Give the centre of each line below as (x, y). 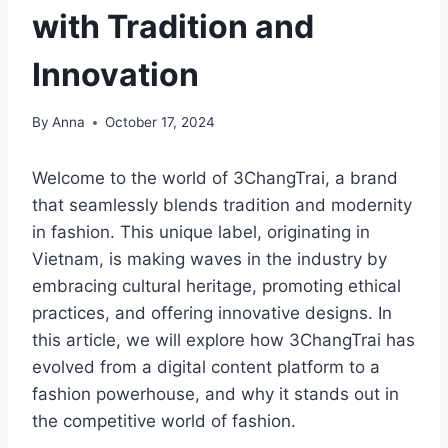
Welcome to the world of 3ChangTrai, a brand (215, 178)
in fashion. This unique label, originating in (201, 232)
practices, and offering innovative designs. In (212, 313)
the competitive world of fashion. (164, 421)
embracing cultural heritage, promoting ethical (216, 286)
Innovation (115, 74)
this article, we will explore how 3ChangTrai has (223, 340)
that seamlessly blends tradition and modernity (222, 205)
